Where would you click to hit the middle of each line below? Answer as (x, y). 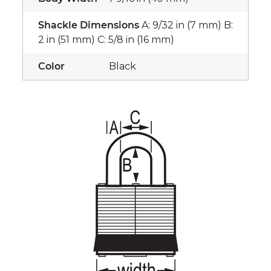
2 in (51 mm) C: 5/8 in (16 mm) (106, 40)
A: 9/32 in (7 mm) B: (187, 25)
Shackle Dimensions (89, 25)
